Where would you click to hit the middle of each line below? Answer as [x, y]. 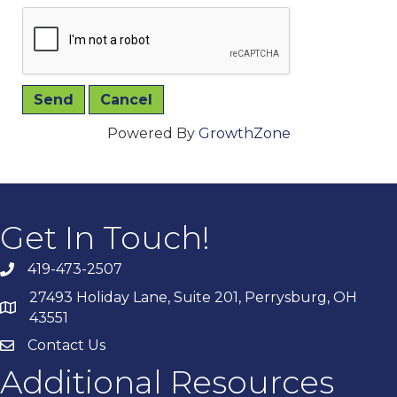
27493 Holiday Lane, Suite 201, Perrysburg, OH [195, 298]
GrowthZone [244, 134]
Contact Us [66, 346]
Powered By [152, 134]
